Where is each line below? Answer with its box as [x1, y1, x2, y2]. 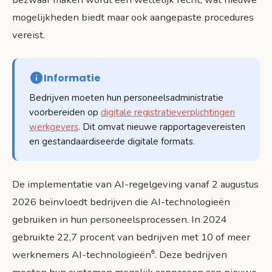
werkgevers [29, 120, 78, 133]
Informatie [44, 70, 100, 85]
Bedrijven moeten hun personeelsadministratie [29, 91, 223, 104]
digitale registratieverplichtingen [101, 106, 235, 118]
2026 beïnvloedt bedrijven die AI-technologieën [12, 194, 230, 209]
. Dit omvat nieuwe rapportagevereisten [78, 120, 245, 133]
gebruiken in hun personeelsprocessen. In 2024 [12, 212, 227, 226]
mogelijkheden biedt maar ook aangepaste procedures [12, 10, 254, 24]
